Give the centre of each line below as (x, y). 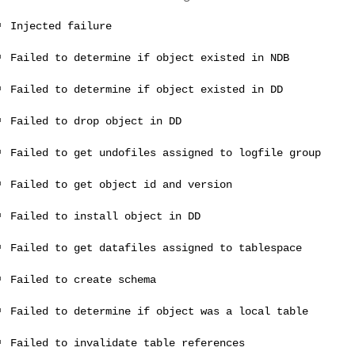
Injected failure (61, 27)
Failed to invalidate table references (128, 344)
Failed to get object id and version (121, 185)
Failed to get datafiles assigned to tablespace (156, 248)
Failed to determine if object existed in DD (147, 90)
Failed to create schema (83, 280)
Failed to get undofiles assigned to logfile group (166, 153)
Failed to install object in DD (105, 217)
